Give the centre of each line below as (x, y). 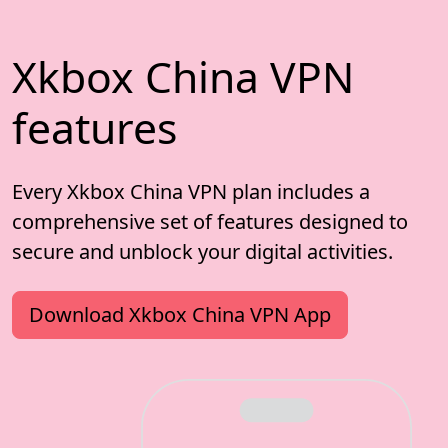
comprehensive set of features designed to (210, 221)
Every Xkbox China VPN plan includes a (191, 191)
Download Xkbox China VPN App (180, 314)
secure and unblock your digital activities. (202, 251)
